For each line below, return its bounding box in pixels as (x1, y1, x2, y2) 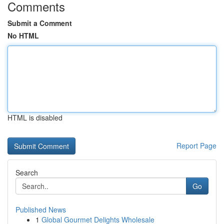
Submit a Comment (7, 18, 72, 28)
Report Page (176, 140, 216, 150)
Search (15, 167, 38, 177)
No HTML (7, 30, 39, 40)
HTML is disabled (7, 112, 62, 122)
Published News (15, 204, 66, 214)
